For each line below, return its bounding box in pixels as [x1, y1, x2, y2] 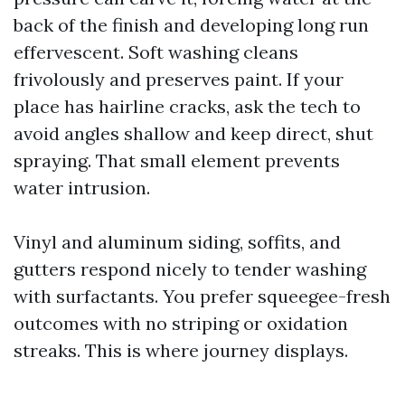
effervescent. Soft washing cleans [14, 41, 298, 63]
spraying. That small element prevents [14, 149, 340, 172]
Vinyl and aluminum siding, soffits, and [14, 231, 341, 253]
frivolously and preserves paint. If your [14, 68, 344, 90]
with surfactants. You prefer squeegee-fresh [14, 285, 391, 307]
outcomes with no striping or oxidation [14, 312, 348, 334]
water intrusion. [14, 176, 150, 199]
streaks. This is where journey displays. [14, 339, 348, 362]
